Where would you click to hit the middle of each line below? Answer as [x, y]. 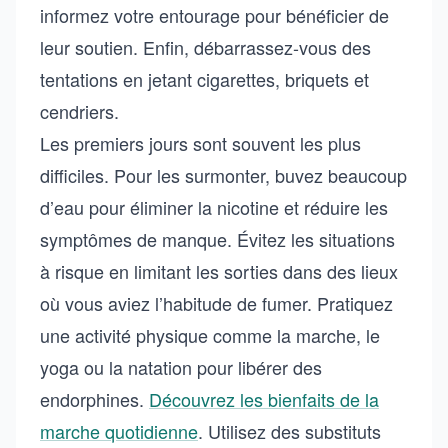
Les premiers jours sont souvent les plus [200, 143]
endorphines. [94, 399]
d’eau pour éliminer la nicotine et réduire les [214, 207]
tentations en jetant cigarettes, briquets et [204, 79]
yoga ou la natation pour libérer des [181, 367]
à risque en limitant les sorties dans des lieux [219, 271]
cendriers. [79, 111]
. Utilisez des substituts [289, 431]
